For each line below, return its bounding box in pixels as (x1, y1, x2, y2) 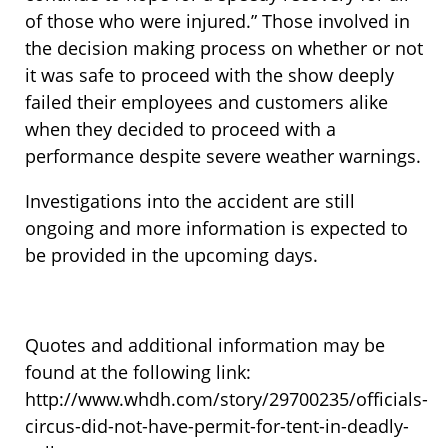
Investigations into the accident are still (25, 189, 355, 214)
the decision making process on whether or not (25, 36, 423, 61)
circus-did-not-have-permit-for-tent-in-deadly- (25, 414, 409, 439)
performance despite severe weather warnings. (25, 144, 421, 169)
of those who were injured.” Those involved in (25, 9, 410, 34)
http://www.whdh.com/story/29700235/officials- (25, 387, 428, 412)
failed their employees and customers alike (25, 90, 388, 115)
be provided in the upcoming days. (25, 243, 318, 268)
